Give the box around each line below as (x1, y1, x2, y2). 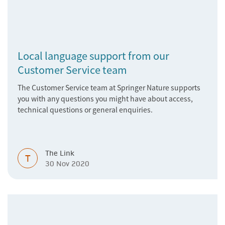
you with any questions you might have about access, (18, 93, 193, 103)
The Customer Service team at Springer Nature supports (18, 82, 200, 92)
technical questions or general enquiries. (18, 104, 153, 115)
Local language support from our (18, 48, 169, 63)
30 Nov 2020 (45, 159, 89, 168)
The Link (45, 149, 74, 158)
